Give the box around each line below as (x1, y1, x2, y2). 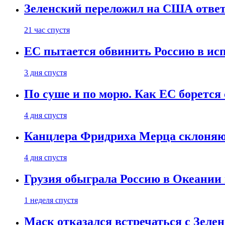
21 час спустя (24, 25, 70, 34)
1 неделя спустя (24, 196, 78, 205)
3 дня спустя (24, 68, 67, 77)
